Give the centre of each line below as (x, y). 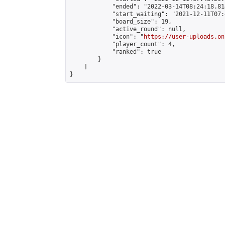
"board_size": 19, (121, 22)
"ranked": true (116, 52)
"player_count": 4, (123, 44)
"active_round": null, (128, 29)
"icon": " (107, 37)
